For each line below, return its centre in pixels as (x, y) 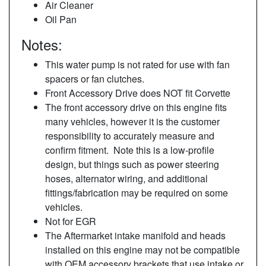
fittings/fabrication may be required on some (137, 192)
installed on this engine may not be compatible (142, 249)
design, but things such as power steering (132, 164)
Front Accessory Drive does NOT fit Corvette (138, 93)
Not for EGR (71, 221)
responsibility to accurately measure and (130, 135)
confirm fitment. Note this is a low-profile (130, 150)
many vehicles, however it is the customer (132, 121)
